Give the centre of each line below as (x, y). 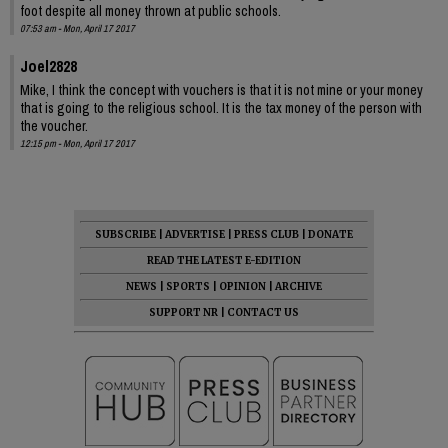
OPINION (242, 286)
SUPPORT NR (183, 312)
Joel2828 (48, 65)
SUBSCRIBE (125, 234)
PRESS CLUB (266, 234)
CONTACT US (263, 312)
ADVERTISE (195, 234)
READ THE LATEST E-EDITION (224, 260)
